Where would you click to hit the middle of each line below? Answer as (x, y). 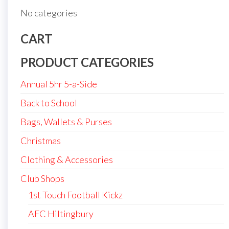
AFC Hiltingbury (61, 213)
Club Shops (42, 178)
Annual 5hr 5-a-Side (59, 84)
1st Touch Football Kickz (75, 194)
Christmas (41, 140)
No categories (49, 13)
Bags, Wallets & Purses (66, 121)
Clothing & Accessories (67, 159)
